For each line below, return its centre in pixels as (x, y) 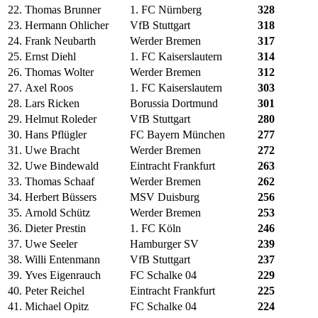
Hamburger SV (164, 244)
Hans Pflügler (56, 135)
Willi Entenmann (62, 260)
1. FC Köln (155, 229)
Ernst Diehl (50, 57)
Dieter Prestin (55, 229)
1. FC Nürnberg (166, 10)
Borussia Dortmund (174, 104)
